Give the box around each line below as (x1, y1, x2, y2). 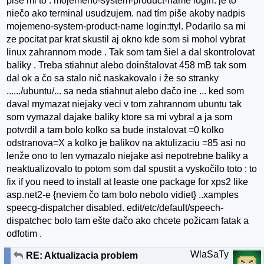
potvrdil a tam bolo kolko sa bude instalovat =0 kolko (6, 125, 225, 136)
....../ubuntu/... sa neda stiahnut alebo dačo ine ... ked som (6, 86, 245, 97)
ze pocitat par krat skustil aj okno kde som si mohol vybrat (6, 34, 246, 45)
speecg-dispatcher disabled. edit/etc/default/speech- (6, 203, 224, 213)
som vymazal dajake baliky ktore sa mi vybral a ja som (6, 112, 233, 123)
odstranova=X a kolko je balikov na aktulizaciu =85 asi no (6, 138, 246, 148)
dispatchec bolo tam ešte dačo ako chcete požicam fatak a (6, 216, 249, 226)
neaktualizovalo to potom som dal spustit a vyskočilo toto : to (6, 164, 258, 174)
